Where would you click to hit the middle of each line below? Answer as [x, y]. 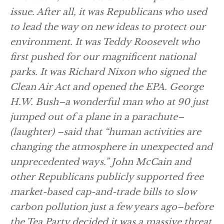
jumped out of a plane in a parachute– [97, 117]
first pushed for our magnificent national [103, 57]
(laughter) [33, 132]
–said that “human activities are [129, 132]
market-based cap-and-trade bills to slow [103, 192]
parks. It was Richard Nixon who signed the [108, 72]
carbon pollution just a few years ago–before [112, 207]
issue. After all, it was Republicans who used [108, 12]
